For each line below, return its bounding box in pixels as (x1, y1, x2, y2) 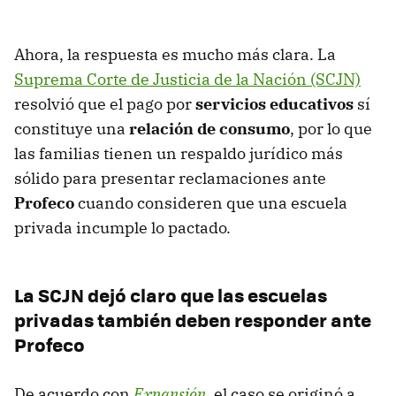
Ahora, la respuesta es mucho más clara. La (14, 44, 336, 65)
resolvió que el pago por (14, 94, 195, 115)
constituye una (14, 118, 129, 140)
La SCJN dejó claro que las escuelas (14, 281, 327, 309)
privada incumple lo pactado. (14, 217, 231, 239)
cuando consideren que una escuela (74, 193, 347, 214)
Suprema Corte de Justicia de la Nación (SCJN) (14, 69, 361, 90)
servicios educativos (195, 94, 354, 115)
